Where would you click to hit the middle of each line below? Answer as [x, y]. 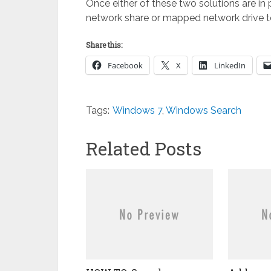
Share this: [104, 45]
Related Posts [144, 149]
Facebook [125, 65]
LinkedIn [230, 65]
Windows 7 [137, 110]
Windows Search [204, 110]
